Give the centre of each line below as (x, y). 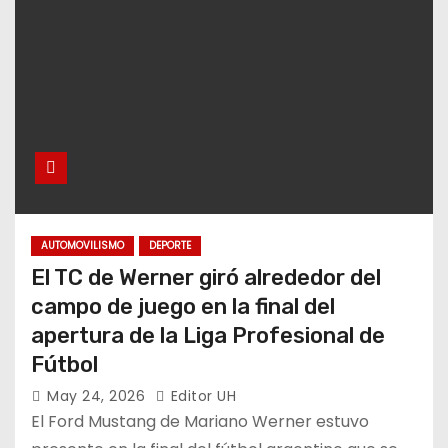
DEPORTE (170, 245)
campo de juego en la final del (183, 306)
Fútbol (64, 364)
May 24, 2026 (98, 395)
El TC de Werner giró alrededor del (206, 277)
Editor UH (201, 395)
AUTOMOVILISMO (82, 245)
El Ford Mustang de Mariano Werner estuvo (200, 421)
